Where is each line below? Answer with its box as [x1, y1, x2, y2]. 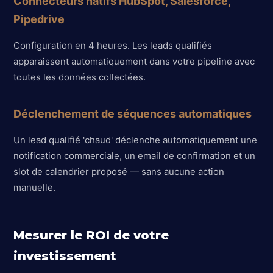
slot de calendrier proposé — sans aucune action [13, 165, 225, 177]
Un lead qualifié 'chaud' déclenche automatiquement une [13, 133, 258, 146]
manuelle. [13, 181, 56, 193]
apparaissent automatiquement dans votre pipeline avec [13, 55, 255, 67]
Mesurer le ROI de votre [13, 227, 169, 243]
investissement [13, 248, 117, 263]
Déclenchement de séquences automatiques [13, 107, 252, 120]
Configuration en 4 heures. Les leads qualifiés [13, 39, 213, 51]
